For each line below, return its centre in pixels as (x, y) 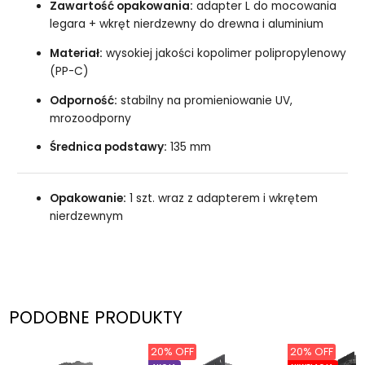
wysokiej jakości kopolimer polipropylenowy (225, 53)
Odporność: (84, 100)
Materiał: (77, 53)
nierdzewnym (87, 217)
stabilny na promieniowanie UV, (205, 100)
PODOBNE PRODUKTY (96, 317)
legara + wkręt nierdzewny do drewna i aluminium (187, 24)
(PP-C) (70, 71)
